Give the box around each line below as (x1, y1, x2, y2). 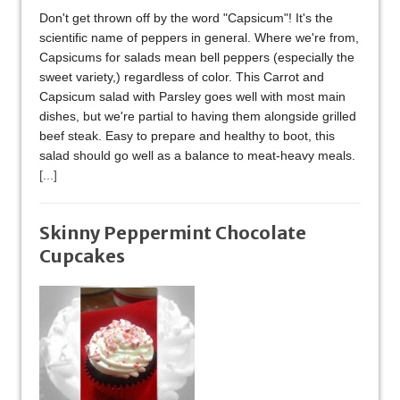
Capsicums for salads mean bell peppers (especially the (39, 50, 354, 65)
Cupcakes (39, 245, 125, 268)
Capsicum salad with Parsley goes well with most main (39, 89, 346, 104)
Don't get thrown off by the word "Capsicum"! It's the (39, 11, 333, 26)
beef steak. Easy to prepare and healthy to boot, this (39, 129, 335, 144)
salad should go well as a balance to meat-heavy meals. (39, 148, 355, 163)
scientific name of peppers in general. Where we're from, (39, 30, 359, 46)
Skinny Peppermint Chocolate (39, 221, 306, 245)
